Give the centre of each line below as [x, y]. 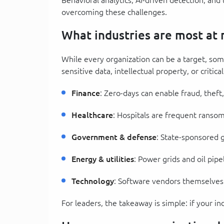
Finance [86, 93]
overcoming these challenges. [114, 12]
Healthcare [92, 115]
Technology [93, 181]
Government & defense [114, 137]
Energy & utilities [103, 159]
